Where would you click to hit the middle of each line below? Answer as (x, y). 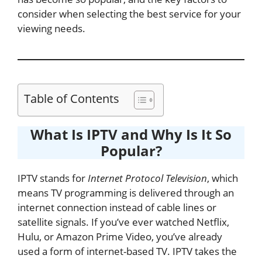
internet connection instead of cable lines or (117, 207)
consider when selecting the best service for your (129, 14)
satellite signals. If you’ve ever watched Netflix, (123, 222)
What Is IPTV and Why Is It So (131, 134)
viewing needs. (51, 28)
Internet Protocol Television (147, 178)
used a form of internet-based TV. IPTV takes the (127, 251)
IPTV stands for (53, 178)
